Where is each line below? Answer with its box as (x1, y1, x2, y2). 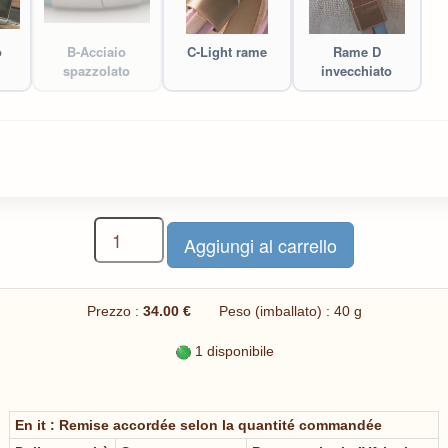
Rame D (332, 42, 381, 62)
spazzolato (63, 61, 131, 81)
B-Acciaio (67, 42, 127, 62)
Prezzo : (86, 303, 143, 320)
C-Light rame (186, 42, 267, 62)
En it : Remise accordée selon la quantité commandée (15, 417, 382, 434)
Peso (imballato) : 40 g (194, 303, 362, 320)
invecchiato (321, 61, 393, 81)
